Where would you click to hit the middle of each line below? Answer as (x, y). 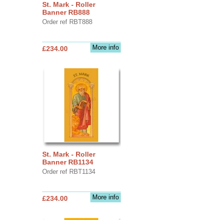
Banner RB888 (66, 12)
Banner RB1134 (68, 162)
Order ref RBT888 (67, 22)
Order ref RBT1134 (69, 171)
